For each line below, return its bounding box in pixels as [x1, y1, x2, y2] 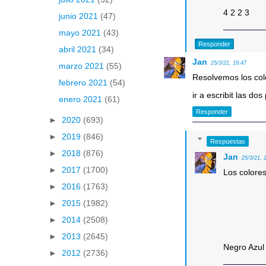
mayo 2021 [58, 28, 103, 38]
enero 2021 [58, 94, 104, 104]
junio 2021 [58, 11, 100, 21]
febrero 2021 [58, 78, 110, 88]
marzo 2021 [58, 61, 106, 71]
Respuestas [210, 137, 245, 145]
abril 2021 [58, 45, 99, 55]
